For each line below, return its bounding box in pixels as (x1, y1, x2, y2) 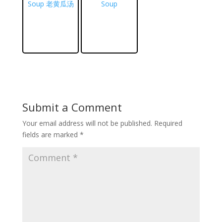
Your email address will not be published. (22, 118, 152, 128)
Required (154, 118, 182, 128)
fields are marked (22, 129, 80, 139)
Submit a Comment (22, 99, 122, 114)
